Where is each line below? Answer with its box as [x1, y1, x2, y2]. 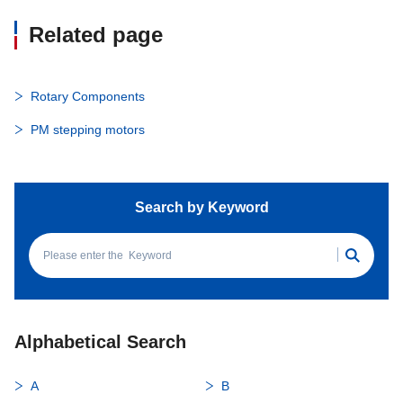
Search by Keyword [134, 200, 269, 215]
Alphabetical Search [14, 332, 186, 352]
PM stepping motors [31, 122, 145, 137]
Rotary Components [31, 89, 145, 103]
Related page [29, 22, 163, 47]
